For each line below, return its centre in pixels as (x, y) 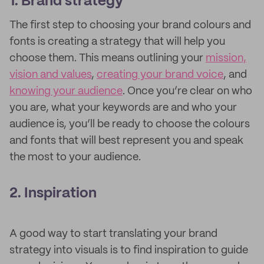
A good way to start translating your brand (113, 234)
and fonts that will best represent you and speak (126, 141)
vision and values (50, 75)
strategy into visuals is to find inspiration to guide (129, 250)
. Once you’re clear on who (187, 91)
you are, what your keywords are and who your (123, 108)
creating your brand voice (160, 75)
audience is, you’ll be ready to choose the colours (130, 124)
